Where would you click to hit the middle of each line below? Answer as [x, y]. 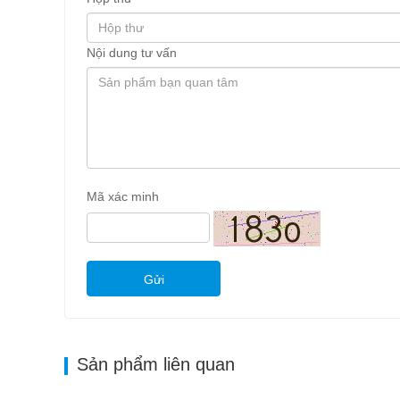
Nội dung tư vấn [132, 53]
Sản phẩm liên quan [156, 365]
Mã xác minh [123, 197]
